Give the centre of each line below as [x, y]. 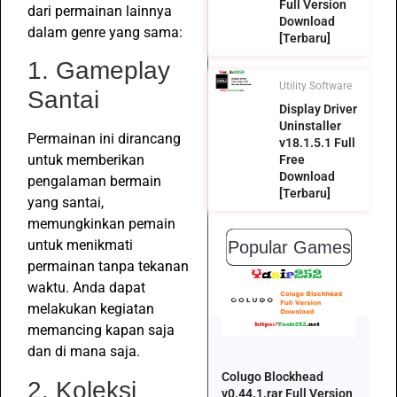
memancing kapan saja [101, 331]
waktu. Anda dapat [86, 288]
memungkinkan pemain [101, 224]
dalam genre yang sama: [105, 32]
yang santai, [66, 203]
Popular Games [289, 248]
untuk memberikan [86, 160]
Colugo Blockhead [272, 377]
